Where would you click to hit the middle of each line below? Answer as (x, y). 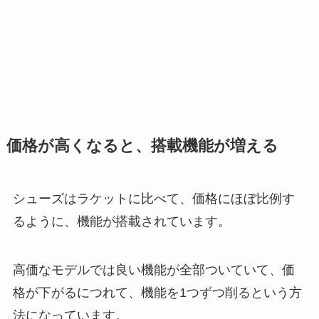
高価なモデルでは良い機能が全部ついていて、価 (153, 270)
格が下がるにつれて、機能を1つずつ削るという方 (157, 292)
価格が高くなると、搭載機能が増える (142, 146)
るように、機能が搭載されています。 (121, 222)
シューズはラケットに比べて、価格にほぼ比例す (153, 199)
